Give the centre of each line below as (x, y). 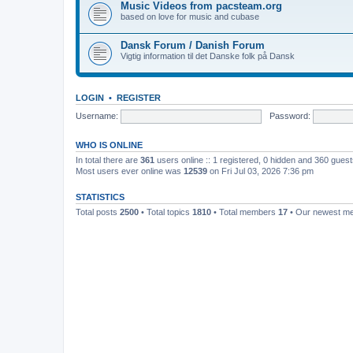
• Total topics (165, 212)
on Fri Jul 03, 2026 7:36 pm (260, 171)
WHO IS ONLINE (109, 145)
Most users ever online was (130, 171)
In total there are (108, 160)
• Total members (245, 212)
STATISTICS (100, 197)
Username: (97, 115)
